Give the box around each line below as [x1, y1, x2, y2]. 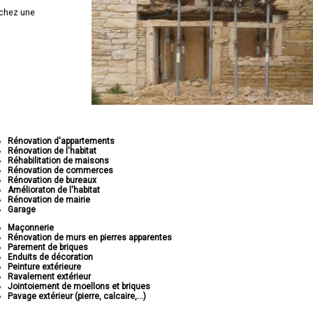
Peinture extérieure [8, 262, 82, 272]
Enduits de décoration [8, 252, 94, 262]
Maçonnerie [8, 223, 54, 233]
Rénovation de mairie [8, 195, 91, 205]
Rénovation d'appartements [8, 136, 115, 146]
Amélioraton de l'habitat [8, 185, 101, 195]
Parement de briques [8, 242, 89, 252]
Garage [8, 205, 36, 214]
